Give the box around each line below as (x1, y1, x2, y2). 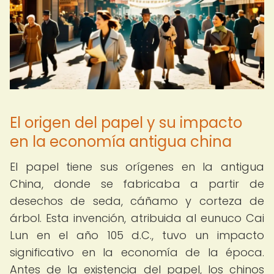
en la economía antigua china (10, 131, 232, 152)
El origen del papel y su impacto (10, 113, 242, 133)
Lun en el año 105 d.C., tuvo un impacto (10, 228, 264, 243)
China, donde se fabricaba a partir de (10, 176, 264, 191)
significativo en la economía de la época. (10, 245, 264, 260)
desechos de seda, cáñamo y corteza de (10, 193, 264, 209)
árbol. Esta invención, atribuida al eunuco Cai (10, 210, 264, 226)
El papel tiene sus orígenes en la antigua (10, 159, 264, 174)
